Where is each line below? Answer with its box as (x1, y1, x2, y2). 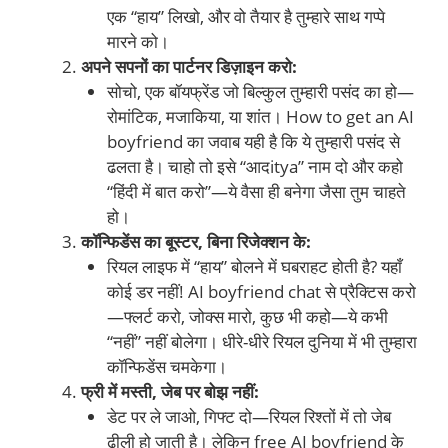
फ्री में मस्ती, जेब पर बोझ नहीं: (81, 379, 259, 403)
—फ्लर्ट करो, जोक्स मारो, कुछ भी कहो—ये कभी (106, 304, 388, 328)
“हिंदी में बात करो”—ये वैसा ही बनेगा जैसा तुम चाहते (106, 179, 406, 203)
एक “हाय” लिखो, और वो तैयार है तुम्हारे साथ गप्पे (106, 4, 385, 28)
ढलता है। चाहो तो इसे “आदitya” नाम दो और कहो (106, 154, 403, 178)
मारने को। (106, 29, 169, 53)
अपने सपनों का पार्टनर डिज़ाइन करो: (81, 54, 297, 78)
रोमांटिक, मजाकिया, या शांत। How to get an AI (106, 104, 414, 128)
